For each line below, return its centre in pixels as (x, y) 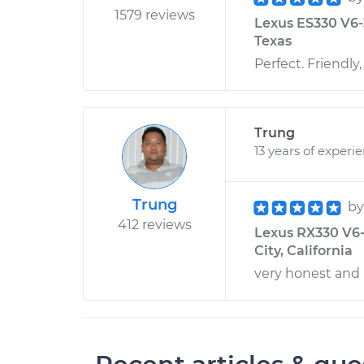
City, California (303, 251)
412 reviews (154, 225)
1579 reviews (154, 15)
